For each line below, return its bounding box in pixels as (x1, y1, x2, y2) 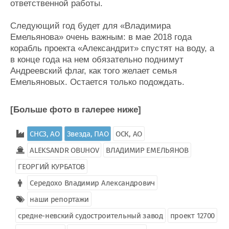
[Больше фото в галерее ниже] (10, 104, 141, 114)
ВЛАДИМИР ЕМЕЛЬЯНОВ (106, 145, 189, 155)
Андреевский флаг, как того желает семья (10, 65, 177, 76)
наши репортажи (30, 194, 89, 204)
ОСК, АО (116, 129, 142, 139)
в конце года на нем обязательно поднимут (10, 54, 184, 64)
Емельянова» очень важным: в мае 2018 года (10, 32, 192, 42)
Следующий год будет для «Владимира (10, 20, 171, 31)
